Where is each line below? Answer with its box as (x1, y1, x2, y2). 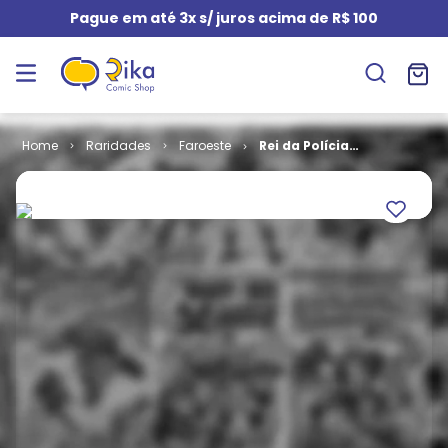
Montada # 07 (258, 155, 357, 172)
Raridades (85, 137, 151, 154)
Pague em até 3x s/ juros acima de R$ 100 (70, 8, 378, 28)
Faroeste (178, 137, 231, 154)
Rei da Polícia (258, 137, 349, 154)
